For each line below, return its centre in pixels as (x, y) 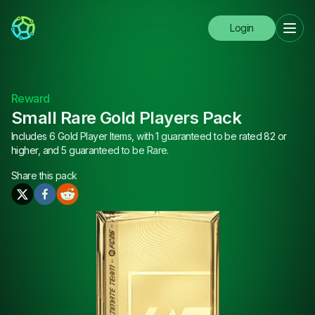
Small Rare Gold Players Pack (127, 118)
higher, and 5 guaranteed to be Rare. (90, 150)
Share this (33, 175)
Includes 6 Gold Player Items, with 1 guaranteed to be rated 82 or (149, 136)
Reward (31, 98)
